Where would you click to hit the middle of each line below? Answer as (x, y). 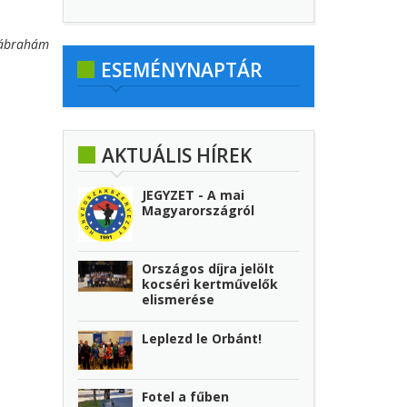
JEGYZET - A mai (194, 194)
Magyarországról (199, 210)
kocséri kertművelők (210, 284)
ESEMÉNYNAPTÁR (181, 69)
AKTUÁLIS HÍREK (176, 155)
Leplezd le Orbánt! (202, 339)
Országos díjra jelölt (208, 269)
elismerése (179, 300)
